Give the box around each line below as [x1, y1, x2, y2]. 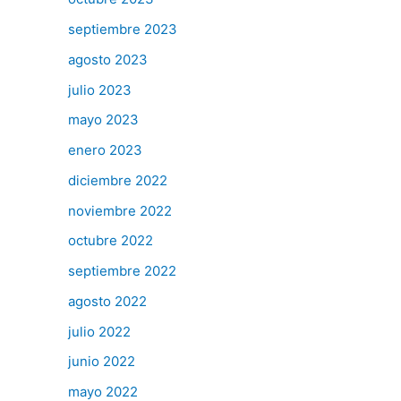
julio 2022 [68, 322, 131, 340]
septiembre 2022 [68, 262, 176, 280]
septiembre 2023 [68, 21, 177, 38]
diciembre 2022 [68, 171, 167, 189]
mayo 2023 [68, 111, 139, 129]
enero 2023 [68, 141, 142, 159]
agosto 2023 [68, 50, 148, 68]
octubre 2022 [68, 232, 153, 250]
